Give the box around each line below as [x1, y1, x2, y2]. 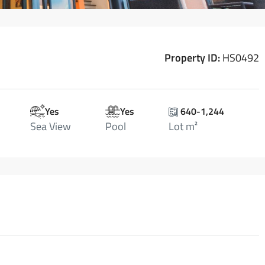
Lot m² [169, 118, 198, 134]
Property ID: [164, 50, 220, 66]
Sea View [30, 118, 71, 134]
